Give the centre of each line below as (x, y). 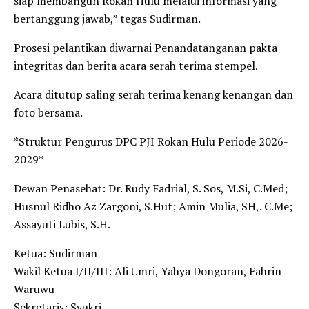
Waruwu (34, 289)
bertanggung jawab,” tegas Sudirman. (107, 19)
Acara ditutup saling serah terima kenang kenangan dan (153, 95)
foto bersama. (48, 113)
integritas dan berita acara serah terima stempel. (136, 66)
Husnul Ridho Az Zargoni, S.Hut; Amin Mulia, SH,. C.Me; (153, 207)
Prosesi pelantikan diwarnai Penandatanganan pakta (146, 48)
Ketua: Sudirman (56, 253)
